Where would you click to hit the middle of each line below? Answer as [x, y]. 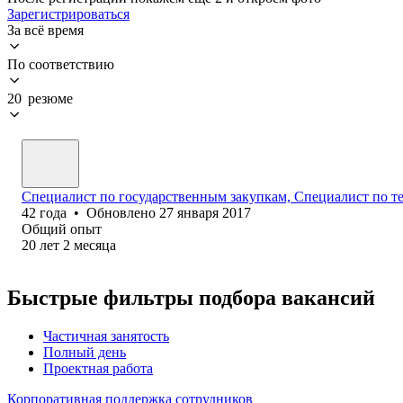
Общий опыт [62, 228]
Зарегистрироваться [68, 13]
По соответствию [61, 64]
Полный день [85, 352]
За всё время [45, 30]
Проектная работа [98, 368]
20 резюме [40, 98]
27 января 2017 [205, 212]
